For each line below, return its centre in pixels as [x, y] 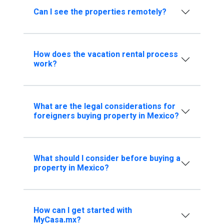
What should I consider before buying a [107, 158]
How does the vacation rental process [105, 54]
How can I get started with [82, 210]
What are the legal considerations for [104, 106]
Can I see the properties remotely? [100, 12]
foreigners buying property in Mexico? [106, 116]
